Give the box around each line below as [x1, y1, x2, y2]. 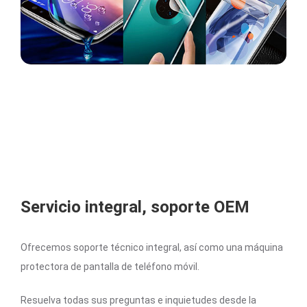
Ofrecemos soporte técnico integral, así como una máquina [21, 241, 283, 253]
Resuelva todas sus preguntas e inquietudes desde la [21, 294, 256, 306]
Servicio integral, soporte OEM [21, 197, 249, 217]
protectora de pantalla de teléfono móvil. [21, 260, 199, 272]
